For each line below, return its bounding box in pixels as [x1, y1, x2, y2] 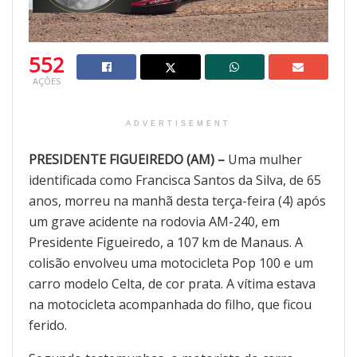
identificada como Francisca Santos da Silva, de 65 [29, 171, 321, 190]
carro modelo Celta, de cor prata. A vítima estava [29, 275, 316, 293]
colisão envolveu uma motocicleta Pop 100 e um [29, 254, 313, 273]
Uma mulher [225, 151, 302, 169]
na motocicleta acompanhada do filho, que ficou [29, 296, 312, 314]
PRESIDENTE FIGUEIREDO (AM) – [29, 151, 225, 169]
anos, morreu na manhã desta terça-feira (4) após [29, 192, 326, 210]
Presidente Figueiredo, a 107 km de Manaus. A [29, 233, 303, 252]
